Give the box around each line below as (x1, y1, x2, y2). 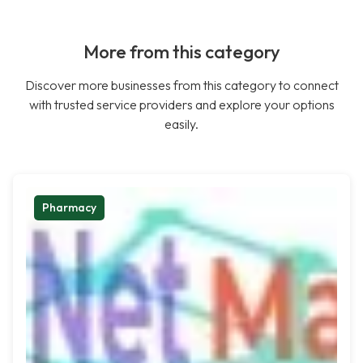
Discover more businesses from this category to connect (24, 77, 339, 94)
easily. (164, 116, 199, 133)
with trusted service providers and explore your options (28, 96, 335, 113)
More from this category (83, 41, 280, 64)
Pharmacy (42, 200, 96, 216)
